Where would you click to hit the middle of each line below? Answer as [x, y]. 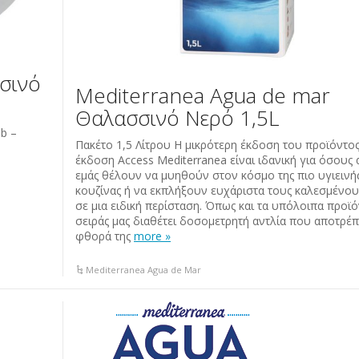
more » [152, 236]
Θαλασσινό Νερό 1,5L [177, 118]
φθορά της [105, 236]
